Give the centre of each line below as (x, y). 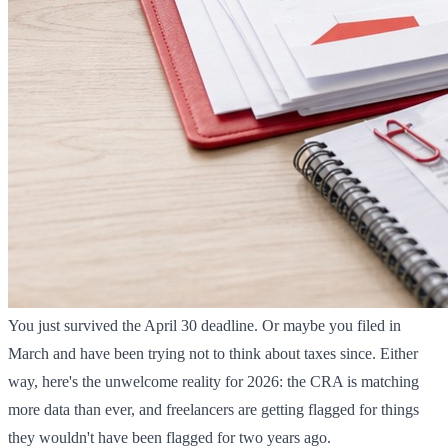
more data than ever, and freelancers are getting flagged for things (213, 410)
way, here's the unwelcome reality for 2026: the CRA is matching (213, 382)
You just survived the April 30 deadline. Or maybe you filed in (204, 326)
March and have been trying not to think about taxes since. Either (213, 354)
